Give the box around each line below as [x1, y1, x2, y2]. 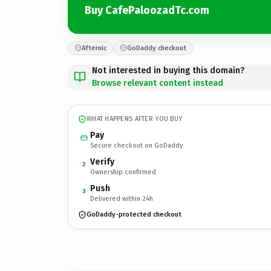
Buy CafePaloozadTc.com [85, 4, 209, 17]
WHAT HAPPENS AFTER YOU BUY [87, 115, 183, 123]
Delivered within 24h [90, 194, 153, 203]
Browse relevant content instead [92, 77, 223, 88]
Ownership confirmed [90, 168, 156, 176]
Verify [90, 156, 114, 167]
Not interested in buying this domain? [92, 65, 244, 76]
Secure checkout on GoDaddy [90, 141, 183, 149]
